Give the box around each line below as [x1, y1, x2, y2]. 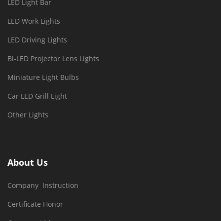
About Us [7, 156, 48, 168]
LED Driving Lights [7, 35, 67, 44]
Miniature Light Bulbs [7, 73, 79, 82]
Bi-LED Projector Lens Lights [7, 54, 99, 63]
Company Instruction [7, 181, 78, 190]
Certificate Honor [7, 199, 63, 209]
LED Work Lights [7, 16, 60, 26]
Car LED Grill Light [7, 91, 67, 101]
